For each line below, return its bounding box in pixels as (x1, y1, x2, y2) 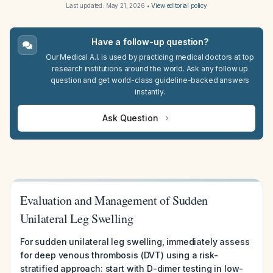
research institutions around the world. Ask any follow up (52, 64, 248, 73)
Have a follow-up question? (91, 37, 208, 47)
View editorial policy (151, 2, 208, 9)
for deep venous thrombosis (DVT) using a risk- (20, 250, 218, 260)
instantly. (135, 87, 165, 96)
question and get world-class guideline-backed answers (50, 76, 250, 85)
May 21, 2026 (105, 2, 145, 9)
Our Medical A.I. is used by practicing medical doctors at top (45, 52, 255, 62)
